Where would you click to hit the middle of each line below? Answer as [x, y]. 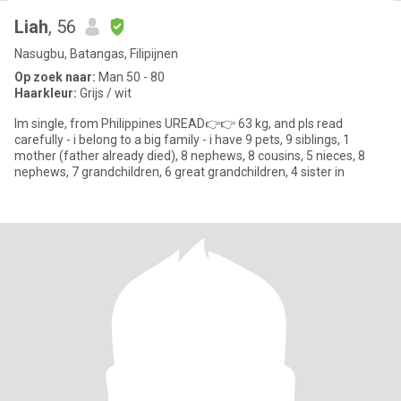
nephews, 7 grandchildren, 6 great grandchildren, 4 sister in [179, 172]
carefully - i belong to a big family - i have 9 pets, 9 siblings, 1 [182, 140]
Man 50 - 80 [130, 77]
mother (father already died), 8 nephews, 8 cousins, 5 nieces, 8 [190, 156]
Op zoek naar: [55, 77]
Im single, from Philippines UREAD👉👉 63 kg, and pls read [179, 124]
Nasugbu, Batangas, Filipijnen [96, 54]
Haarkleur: [46, 93]
